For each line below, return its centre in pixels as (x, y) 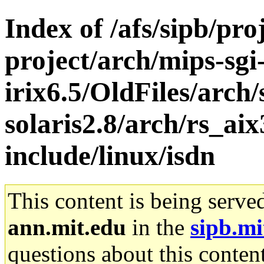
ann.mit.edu (67, 227)
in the (158, 227)
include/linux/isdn (110, 156)
